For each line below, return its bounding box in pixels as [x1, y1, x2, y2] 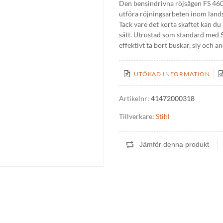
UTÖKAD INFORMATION [134, 70, 211, 78]
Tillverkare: [119, 112, 154, 120]
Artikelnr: [119, 94, 149, 103]
